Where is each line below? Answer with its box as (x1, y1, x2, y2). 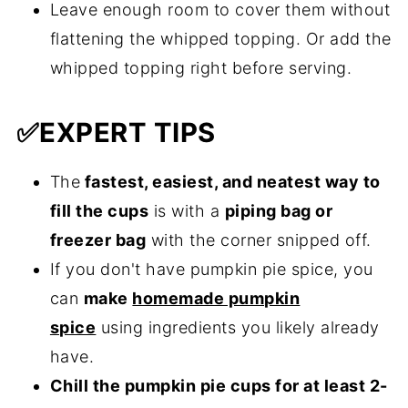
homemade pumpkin (132, 289, 301, 309)
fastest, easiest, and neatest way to (80, 172, 381, 192)
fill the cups (49, 201, 149, 221)
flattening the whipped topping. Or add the (49, 29, 392, 49)
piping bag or (224, 201, 333, 221)
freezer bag (49, 230, 147, 250)
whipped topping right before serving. (49, 58, 352, 78)
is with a (148, 201, 225, 221)
